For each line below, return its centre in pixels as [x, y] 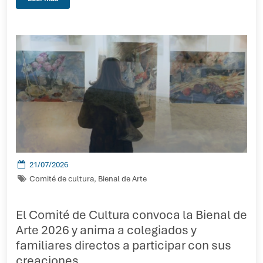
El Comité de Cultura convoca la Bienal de [131, 215]
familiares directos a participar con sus [124, 245]
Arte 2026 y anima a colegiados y [106, 230]
